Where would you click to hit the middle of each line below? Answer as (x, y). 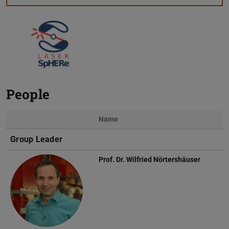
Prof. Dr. (112, 159)
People (28, 94)
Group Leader (37, 139)
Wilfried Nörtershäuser (163, 159)
